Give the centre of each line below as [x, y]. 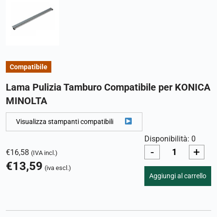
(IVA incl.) [44, 153]
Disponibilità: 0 [170, 139]
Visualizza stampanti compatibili [65, 122]
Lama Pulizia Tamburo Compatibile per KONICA [108, 87]
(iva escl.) [58, 168]
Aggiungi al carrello [178, 176]
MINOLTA [26, 101]
